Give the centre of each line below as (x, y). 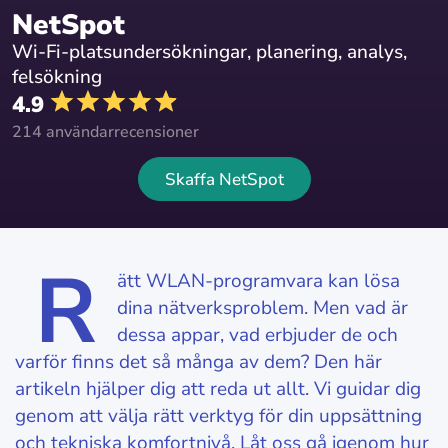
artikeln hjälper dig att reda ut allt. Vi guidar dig (218, 389)
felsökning (57, 77)
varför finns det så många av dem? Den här (198, 362)
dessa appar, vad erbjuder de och (257, 335)
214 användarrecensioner (105, 132)
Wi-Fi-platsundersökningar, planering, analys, (209, 52)
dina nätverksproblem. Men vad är (262, 308)
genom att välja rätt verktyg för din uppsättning (218, 416)
